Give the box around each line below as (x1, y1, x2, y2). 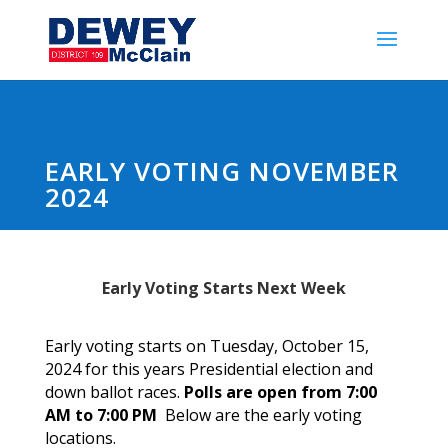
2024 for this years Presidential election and (44, 358, 373, 380)
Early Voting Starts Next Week (101, 277, 346, 299)
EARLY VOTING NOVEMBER (44, 153, 399, 189)
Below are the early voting (156, 404, 362, 426)
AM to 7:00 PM (44, 404, 157, 426)
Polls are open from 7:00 (179, 381, 377, 403)
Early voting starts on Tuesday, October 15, (44, 335, 369, 357)
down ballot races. (44, 381, 180, 403)
